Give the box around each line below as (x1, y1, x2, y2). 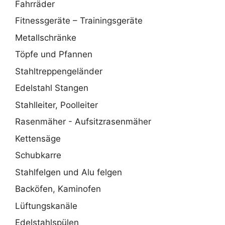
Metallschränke (15, 32, 76, 43)
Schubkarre (15, 150, 61, 161)
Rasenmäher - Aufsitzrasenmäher (15, 117, 151, 127)
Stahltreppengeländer (15, 66, 102, 76)
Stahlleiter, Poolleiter (15, 99, 98, 110)
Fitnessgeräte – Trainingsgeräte (15, 16, 143, 26)
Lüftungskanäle (15, 200, 77, 211)
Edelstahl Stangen (15, 83, 88, 93)
